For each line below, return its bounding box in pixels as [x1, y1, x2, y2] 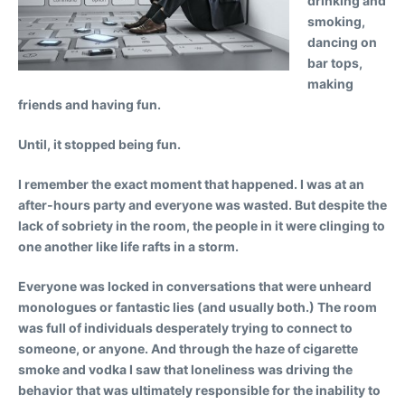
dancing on [307, 33, 377, 50]
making [307, 75, 353, 91]
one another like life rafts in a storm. [18, 238, 239, 254]
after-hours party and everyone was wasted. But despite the [18, 196, 387, 212]
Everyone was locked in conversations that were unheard [18, 278, 372, 294]
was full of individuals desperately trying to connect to [18, 319, 353, 335]
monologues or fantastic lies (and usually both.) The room [18, 298, 377, 315]
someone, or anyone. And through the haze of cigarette [18, 340, 358, 356]
